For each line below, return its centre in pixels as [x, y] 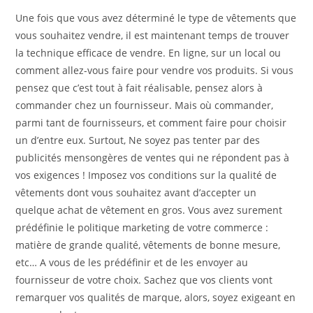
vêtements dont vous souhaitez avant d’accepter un [136, 192]
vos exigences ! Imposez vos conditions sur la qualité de [146, 175]
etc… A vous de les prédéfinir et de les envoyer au [132, 262]
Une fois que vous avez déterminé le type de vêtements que [156, 17]
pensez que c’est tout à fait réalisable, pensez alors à [139, 87]
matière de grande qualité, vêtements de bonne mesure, [148, 245]
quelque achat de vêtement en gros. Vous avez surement [149, 210]
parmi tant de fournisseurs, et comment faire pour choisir [151, 122]
